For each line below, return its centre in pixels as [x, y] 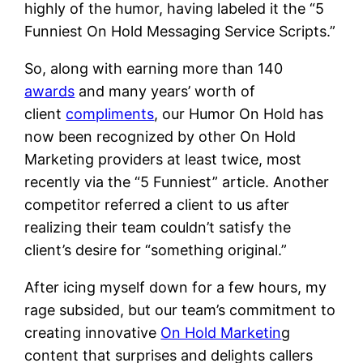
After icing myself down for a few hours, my [176, 287]
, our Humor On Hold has [239, 113]
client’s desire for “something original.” [156, 250]
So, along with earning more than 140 [154, 68]
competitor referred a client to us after [157, 204]
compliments [110, 113]
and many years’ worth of [165, 91]
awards [50, 91]
